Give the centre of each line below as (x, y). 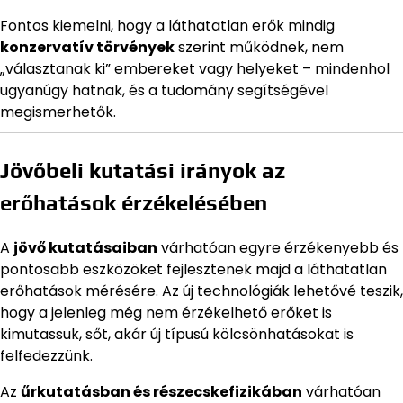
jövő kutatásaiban (85, 248)
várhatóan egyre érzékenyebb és (278, 248)
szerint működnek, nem (259, 48)
